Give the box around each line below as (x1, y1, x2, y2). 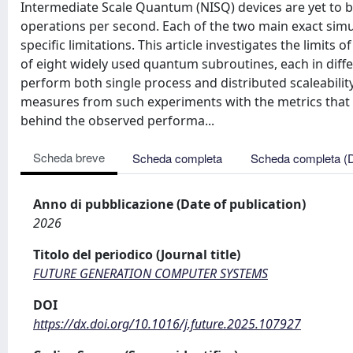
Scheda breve (33, 149, 105, 165)
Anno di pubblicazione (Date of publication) (33, 195, 306, 213)
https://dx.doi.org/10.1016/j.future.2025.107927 (33, 315, 301, 333)
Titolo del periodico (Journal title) (33, 246, 240, 263)
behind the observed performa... (20, 112, 214, 129)
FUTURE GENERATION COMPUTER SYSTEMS (33, 265, 268, 282)
